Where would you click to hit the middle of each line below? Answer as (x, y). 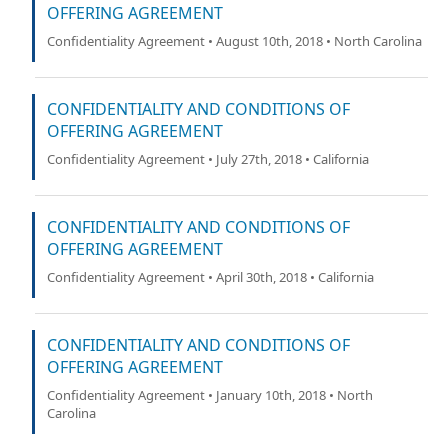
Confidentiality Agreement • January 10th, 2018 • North (210, 395)
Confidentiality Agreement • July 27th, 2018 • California (208, 159)
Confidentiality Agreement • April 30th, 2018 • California (210, 277)
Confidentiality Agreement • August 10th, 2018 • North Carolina (234, 41)
